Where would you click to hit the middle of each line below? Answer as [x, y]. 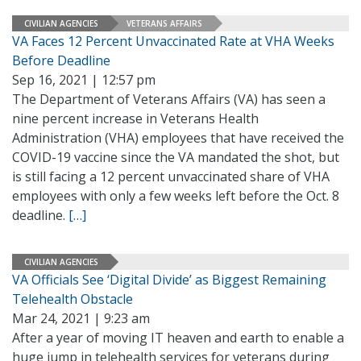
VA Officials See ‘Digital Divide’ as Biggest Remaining [169, 280]
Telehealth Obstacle [73, 299]
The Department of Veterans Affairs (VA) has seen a [169, 99]
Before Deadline [61, 60]
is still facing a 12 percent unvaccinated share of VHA [171, 176]
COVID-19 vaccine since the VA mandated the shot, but [176, 157]
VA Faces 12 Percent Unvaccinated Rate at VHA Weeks [173, 41]
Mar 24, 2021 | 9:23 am [81, 318]
